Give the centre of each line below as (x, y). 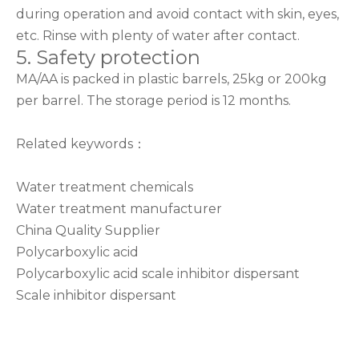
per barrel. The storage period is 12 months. (153, 101)
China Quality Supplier (88, 231)
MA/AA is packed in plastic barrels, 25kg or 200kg (171, 79)
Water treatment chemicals (105, 188)
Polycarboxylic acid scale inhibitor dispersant (158, 274)
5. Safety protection (108, 58)
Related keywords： (81, 144)
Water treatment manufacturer (119, 209)
